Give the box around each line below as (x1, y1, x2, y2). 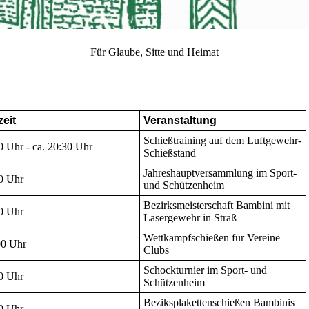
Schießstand (143, 147, 196, 159)
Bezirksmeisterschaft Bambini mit (143, 199, 290, 212)
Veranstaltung (143, 114, 217, 127)
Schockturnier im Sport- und (143, 264, 267, 277)
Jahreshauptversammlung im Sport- (143, 167, 297, 179)
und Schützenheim (143, 179, 224, 192)
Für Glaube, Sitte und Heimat (90, 46, 219, 58)
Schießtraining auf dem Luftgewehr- (143, 134, 301, 147)
